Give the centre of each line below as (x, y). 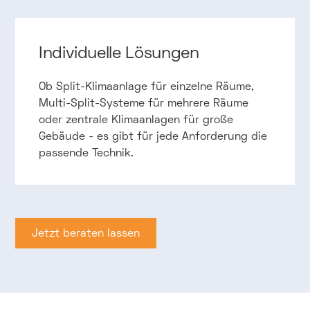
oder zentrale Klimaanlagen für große (136, 119)
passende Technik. (86, 153)
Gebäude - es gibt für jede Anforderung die (153, 136)
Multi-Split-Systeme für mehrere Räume (143, 103)
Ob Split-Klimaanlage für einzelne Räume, (146, 86)
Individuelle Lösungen (119, 52)
